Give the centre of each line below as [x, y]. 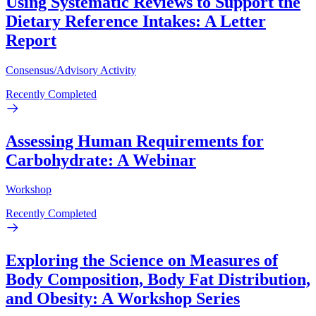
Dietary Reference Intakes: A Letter [136, 21]
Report [31, 40]
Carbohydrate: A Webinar [101, 160]
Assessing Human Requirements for [135, 141]
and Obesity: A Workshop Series [123, 299]
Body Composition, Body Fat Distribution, [158, 280]
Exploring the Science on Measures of [142, 261]
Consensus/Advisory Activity [71, 70]
